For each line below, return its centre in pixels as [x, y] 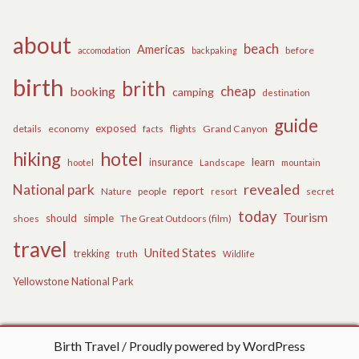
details [27, 128]
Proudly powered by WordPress [217, 346]
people [152, 191]
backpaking [214, 50]
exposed [116, 128]
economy [69, 128]
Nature [116, 191]
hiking [37, 159]
